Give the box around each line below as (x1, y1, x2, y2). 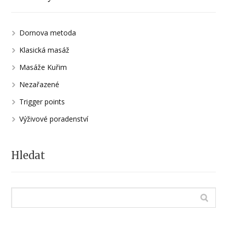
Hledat (11, 148, 46, 162)
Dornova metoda (19, 27, 77, 37)
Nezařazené (19, 79, 60, 89)
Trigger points (19, 96, 65, 106)
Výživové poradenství (19, 113, 89, 124)
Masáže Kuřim (19, 62, 67, 72)
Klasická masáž (19, 45, 70, 55)
